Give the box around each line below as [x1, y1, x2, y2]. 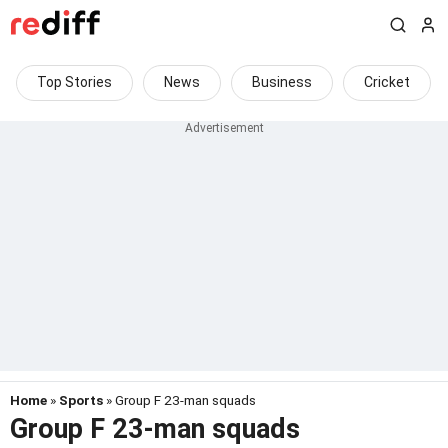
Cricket [364, 74, 410, 90]
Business [252, 74, 312, 90]
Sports [59, 392, 103, 408]
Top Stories [37, 74, 112, 90]
